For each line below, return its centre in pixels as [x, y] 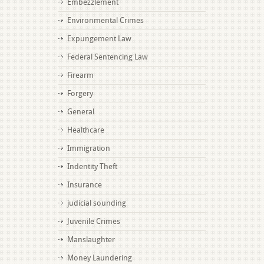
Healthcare [86, 130]
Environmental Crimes [105, 20]
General [81, 112]
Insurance [85, 185]
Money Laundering [100, 258]
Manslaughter [91, 240]
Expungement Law [99, 39]
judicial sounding [97, 203]
